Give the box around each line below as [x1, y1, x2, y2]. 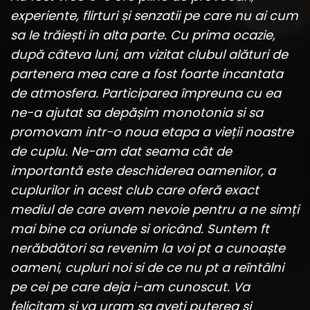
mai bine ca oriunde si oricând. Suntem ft [10, 220, 269, 238]
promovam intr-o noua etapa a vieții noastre [10, 123, 293, 141]
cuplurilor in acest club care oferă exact [10, 181, 259, 199]
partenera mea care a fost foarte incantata [10, 65, 283, 83]
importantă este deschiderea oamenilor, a [10, 162, 275, 180]
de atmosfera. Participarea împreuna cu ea [10, 84, 281, 102]
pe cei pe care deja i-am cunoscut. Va [10, 278, 250, 296]
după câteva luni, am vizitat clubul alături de [10, 46, 288, 64]
